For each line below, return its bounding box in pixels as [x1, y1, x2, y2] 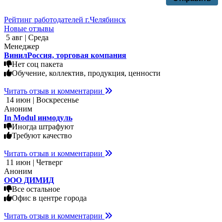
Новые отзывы [4, 24, 54, 33]
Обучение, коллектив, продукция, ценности [12, 68, 161, 77]
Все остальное [12, 184, 60, 193]
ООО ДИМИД [4, 175, 54, 184]
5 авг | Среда [4, 33, 49, 42]
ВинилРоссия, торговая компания [4, 51, 126, 59]
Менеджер [4, 42, 39, 51]
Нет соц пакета [12, 59, 63, 68]
